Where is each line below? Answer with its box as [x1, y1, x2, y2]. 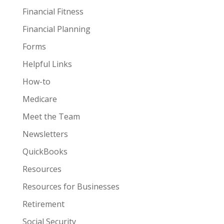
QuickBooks [22, 146, 67, 157]
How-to [22, 76, 50, 87]
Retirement [22, 198, 64, 209]
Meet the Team [22, 111, 80, 122]
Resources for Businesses [22, 181, 119, 192]
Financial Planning [22, 23, 90, 34]
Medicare [22, 93, 57, 104]
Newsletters [22, 128, 68, 139]
